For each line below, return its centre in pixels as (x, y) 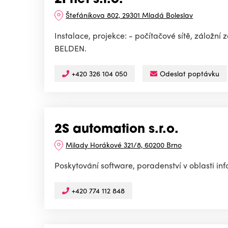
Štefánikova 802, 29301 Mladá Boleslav (130, 15)
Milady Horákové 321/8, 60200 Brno (124, 145)
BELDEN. (70, 48)
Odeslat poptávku (190, 74)
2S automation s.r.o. (117, 130)
